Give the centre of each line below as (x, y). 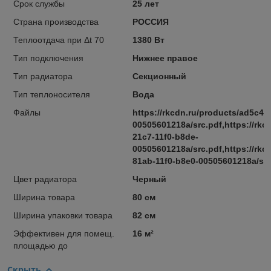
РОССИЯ (150, 21)
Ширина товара (44, 197)
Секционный (159, 76)
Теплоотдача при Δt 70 (59, 40)
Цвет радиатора (45, 179)
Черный (149, 179)
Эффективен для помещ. (64, 233)
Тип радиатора (43, 76)
